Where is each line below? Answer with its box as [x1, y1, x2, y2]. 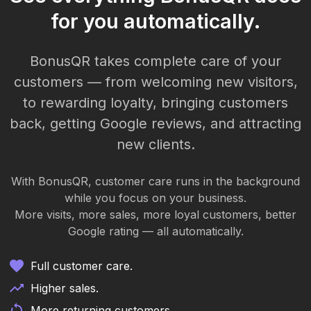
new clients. [116, 136, 195, 153]
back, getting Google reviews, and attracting [10, 115, 301, 133]
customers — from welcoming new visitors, [13, 74, 298, 91]
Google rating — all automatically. [67, 224, 244, 239]
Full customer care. [31, 259, 133, 274]
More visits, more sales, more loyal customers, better [15, 208, 296, 222]
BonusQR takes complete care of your [30, 53, 281, 70]
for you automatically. [51, 9, 260, 34]
